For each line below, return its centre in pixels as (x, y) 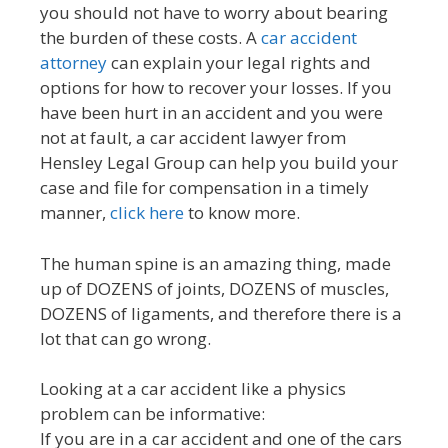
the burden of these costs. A (150, 38)
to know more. (242, 213)
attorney (73, 63)
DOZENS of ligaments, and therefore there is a (221, 313)
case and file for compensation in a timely (204, 188)
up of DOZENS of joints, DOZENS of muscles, (214, 288)
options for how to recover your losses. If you (216, 88)
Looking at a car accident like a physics (193, 389)
